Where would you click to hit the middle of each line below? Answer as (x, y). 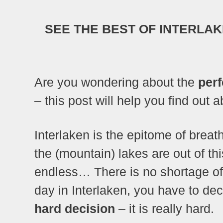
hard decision (75, 209)
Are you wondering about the (116, 82)
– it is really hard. (165, 209)
